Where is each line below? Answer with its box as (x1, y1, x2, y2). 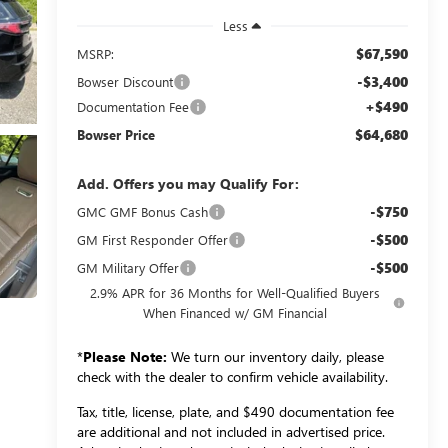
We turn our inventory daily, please (166, 346, 384, 366)
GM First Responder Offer (76, 230, 228, 248)
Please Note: (82, 346, 167, 366)
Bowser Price (76, 125, 155, 143)
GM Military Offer (76, 258, 179, 276)
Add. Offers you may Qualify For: (76, 173, 299, 193)
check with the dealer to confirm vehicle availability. (76, 366, 388, 386)
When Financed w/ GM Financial (142, 303, 327, 321)
